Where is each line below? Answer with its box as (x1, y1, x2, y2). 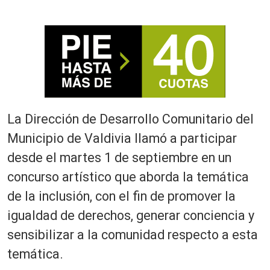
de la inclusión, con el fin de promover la (7, 188, 236, 204)
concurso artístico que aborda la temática (7, 169, 249, 184)
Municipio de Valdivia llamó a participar (7, 130, 237, 146)
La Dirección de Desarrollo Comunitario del (7, 111, 254, 127)
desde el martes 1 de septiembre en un (7, 149, 231, 165)
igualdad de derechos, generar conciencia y (7, 207, 254, 223)
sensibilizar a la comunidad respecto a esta (7, 227, 258, 242)
